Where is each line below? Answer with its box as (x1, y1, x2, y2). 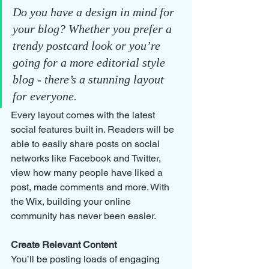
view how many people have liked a (11, 166, 165, 178)
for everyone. (13, 89, 80, 103)
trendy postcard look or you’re (13, 38, 163, 52)
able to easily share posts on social (11, 138, 162, 150)
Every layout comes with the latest (11, 109, 157, 121)
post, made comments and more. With (11, 181, 172, 193)
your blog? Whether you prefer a (13, 22, 175, 35)
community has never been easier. (11, 210, 156, 222)
